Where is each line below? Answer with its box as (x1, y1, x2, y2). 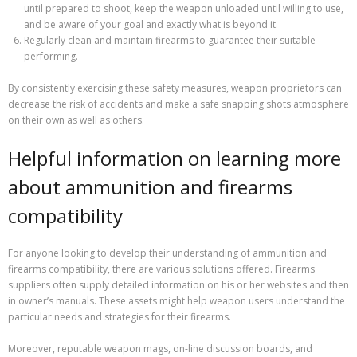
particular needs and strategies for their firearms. (8, 310, 231, 324)
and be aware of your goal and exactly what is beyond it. (24, 18, 278, 32)
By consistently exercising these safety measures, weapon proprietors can (8, 81, 342, 96)
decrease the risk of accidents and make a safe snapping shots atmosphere (8, 97, 349, 112)
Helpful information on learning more (8, 145, 341, 172)
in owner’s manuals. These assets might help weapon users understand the (8, 294, 345, 308)
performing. (24, 49, 78, 64)
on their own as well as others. (8, 113, 144, 127)
